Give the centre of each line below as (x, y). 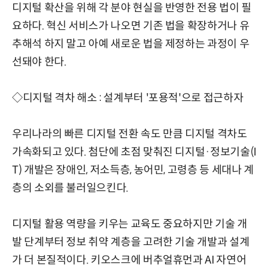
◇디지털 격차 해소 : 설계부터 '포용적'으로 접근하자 (128, 98)
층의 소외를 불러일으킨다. (70, 188)
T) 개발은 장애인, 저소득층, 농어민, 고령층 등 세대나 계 (133, 170)
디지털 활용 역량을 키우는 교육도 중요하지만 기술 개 (130, 224)
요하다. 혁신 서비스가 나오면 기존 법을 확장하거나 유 (131, 26)
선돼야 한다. (39, 62)
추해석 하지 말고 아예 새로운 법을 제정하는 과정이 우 (131, 44)
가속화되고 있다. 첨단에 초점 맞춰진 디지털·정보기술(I (134, 152)
